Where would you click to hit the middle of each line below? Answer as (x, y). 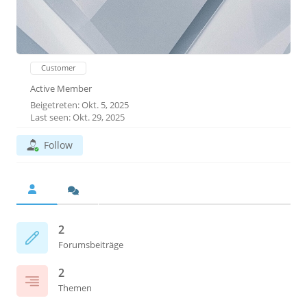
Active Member (61, 88)
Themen (75, 288)
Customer (58, 67)
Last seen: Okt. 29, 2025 (77, 117)
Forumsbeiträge (91, 245)
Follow (58, 145)
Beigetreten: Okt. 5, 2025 (79, 105)
